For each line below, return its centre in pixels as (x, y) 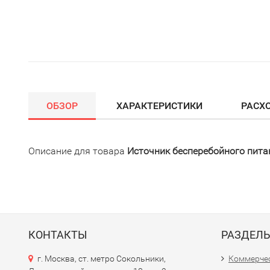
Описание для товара (78, 151)
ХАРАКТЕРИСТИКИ (159, 106)
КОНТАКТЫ (58, 235)
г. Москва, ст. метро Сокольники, (102, 259)
